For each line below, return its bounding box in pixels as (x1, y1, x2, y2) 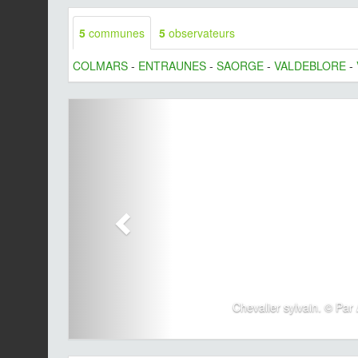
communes (86, 25, 145, 42)
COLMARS (73, 58, 128, 74)
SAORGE (217, 58, 264, 74)
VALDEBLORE (274, 58, 346, 74)
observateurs (169, 25, 235, 42)
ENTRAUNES (138, 58, 206, 74)
